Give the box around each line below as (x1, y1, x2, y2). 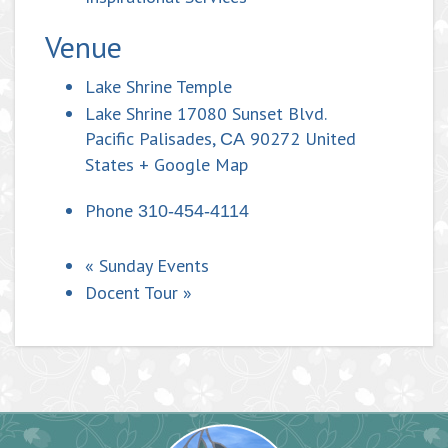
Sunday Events (94, 254, 209, 278)
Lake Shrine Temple (85, 75, 232, 99)
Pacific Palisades (85, 127, 212, 151)
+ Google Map (139, 153, 248, 177)
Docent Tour (85, 281, 183, 305)
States (85, 153, 134, 177)
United (305, 127, 356, 151)
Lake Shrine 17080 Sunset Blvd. (85, 102, 327, 126)
